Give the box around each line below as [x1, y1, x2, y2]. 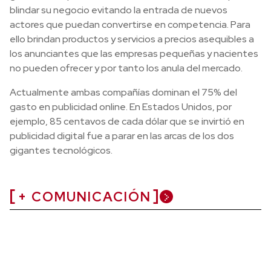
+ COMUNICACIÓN [18, 188, 151, 206]
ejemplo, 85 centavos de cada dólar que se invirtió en [10, 115, 244, 128]
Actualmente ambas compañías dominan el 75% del [10, 86, 237, 99]
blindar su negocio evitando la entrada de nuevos [10, 4, 227, 16]
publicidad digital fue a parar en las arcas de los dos [10, 129, 234, 142]
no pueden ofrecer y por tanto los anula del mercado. [10, 62, 243, 74]
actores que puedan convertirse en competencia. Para [10, 18, 250, 31]
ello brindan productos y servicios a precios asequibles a [10, 33, 254, 45]
